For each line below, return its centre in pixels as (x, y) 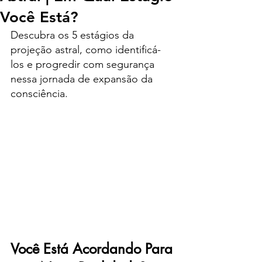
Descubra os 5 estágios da (74, 35)
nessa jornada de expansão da (83, 79)
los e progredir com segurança (84, 64)
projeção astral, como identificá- (86, 50)
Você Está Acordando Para (94, 249)
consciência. (39, 94)
